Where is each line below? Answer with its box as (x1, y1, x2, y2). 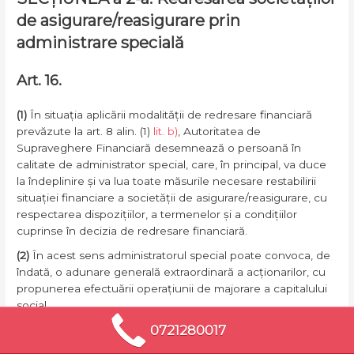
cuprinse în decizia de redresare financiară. (17, 224, 248, 237)
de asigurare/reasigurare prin (17, 10, 241, 30)
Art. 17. (17, 324, 62, 343)
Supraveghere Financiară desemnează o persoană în (17, 141, 302, 154)
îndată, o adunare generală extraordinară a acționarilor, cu (17, 265, 326, 279)
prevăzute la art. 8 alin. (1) (17, 124, 154, 137)
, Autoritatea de (178, 124, 262, 137)
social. (17, 299, 50, 312)
